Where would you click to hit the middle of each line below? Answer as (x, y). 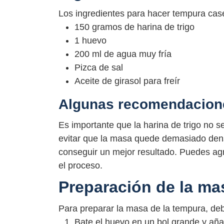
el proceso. (80, 165)
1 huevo (90, 41)
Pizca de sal (99, 68)
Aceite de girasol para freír (127, 81)
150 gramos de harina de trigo (134, 27)
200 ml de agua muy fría (123, 54)
